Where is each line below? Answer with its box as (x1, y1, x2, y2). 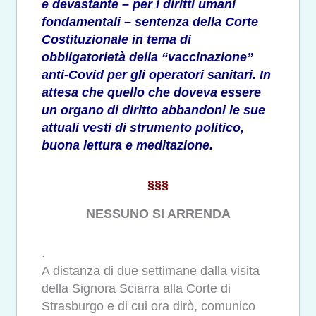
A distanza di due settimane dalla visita (42, 264, 260, 279)
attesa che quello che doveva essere (42, 85, 261, 99)
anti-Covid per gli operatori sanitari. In (42, 67, 271, 82)
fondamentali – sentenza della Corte (42, 14, 258, 29)
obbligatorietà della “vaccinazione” (42, 49, 253, 64)
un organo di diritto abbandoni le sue (42, 102, 265, 117)
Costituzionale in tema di (42, 32, 191, 47)
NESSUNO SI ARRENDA (85, 206, 231, 221)
